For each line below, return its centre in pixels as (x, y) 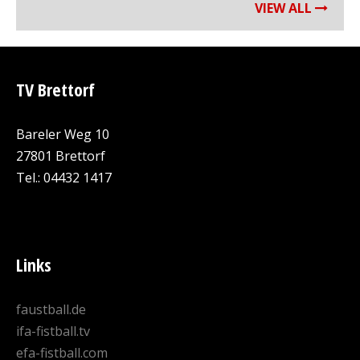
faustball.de (51, 309)
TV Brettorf (55, 89)
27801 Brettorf (61, 156)
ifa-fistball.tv (53, 331)
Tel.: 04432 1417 (64, 178)
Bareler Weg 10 (63, 134)
